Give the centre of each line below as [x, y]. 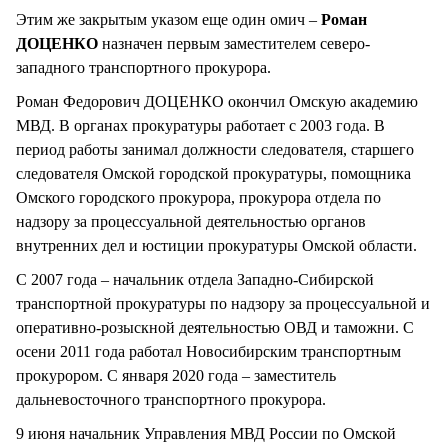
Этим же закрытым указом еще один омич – [168, 19]
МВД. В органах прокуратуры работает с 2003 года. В [200, 125]
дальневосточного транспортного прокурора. [171, 399]
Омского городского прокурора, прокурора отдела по [198, 197]
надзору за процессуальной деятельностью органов [191, 221]
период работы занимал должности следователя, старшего [215, 149]
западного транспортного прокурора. [143, 67]
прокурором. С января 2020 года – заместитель [176, 375]
